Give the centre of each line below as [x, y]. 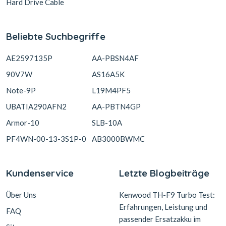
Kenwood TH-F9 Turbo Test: [167, 195]
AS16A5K [108, 74]
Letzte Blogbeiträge [164, 173]
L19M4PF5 [111, 90]
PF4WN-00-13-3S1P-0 [46, 139]
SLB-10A [107, 123]
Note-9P [21, 90]
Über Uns [21, 195]
